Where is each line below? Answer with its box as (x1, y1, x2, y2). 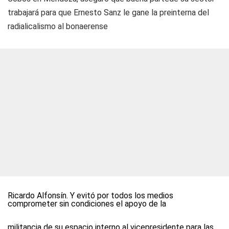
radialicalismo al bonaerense (8, 21, 108, 31)
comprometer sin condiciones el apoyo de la (8, 199, 166, 209)
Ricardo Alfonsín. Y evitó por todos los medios (8, 191, 173, 200)
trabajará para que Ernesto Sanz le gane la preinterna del (8, 8, 209, 17)
